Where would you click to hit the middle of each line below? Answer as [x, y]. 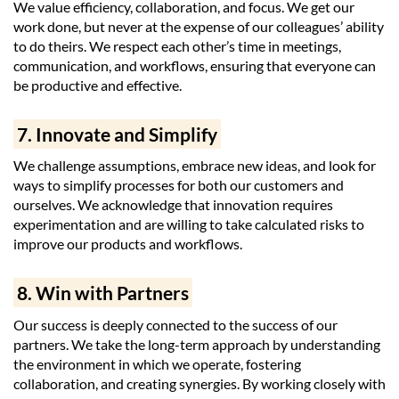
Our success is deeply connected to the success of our [175, 324]
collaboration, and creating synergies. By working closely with [199, 383]
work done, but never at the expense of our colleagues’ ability [199, 27]
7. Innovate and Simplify [118, 134]
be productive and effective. [98, 85]
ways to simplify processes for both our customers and [179, 185]
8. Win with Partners [103, 293]
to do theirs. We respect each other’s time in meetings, [177, 46]
